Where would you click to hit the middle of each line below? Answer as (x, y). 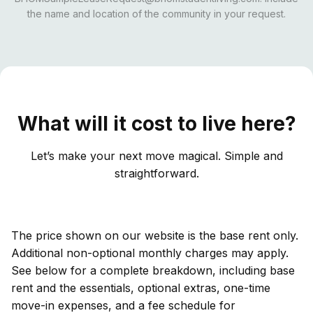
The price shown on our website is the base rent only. (155, 235)
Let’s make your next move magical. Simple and (156, 155)
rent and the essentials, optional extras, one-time (141, 287)
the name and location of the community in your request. (156, 13)
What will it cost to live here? (156, 123)
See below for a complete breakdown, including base (153, 270)
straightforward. (156, 173)
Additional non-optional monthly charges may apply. (150, 253)
